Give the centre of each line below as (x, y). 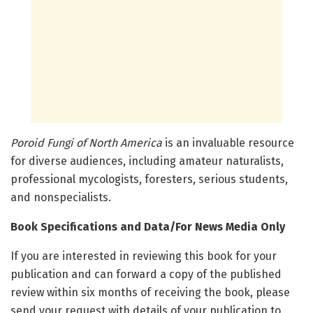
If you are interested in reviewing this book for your (144, 256)
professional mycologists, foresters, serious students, (149, 180)
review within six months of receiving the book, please (150, 293)
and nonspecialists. (61, 198)
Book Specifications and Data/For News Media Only (148, 227)
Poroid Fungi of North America (86, 143)
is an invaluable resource (228, 143)
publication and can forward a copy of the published (146, 275)
